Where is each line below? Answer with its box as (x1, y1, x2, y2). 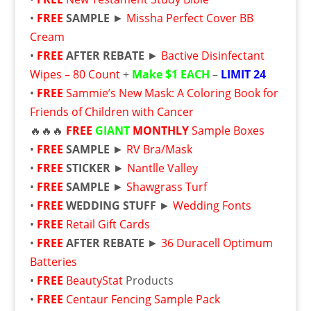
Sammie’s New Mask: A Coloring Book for (65, 85, 278, 101)
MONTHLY (132, 123, 189, 138)
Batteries (29, 254, 77, 269)
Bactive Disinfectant (160, 48, 264, 63)
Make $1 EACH (131, 67, 210, 82)
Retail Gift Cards (65, 217, 150, 232)
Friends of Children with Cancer (29, 104, 194, 119)
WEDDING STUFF (65, 198, 156, 213)
